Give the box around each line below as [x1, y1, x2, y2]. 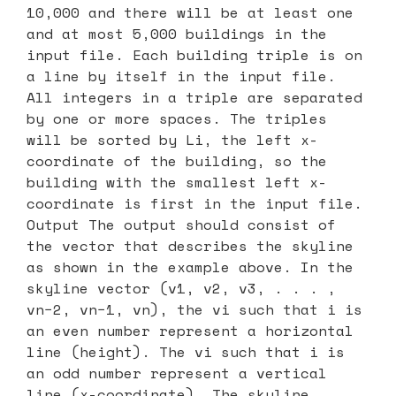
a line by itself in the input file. [27, 65, 336, 87]
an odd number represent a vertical [27, 362, 327, 384]
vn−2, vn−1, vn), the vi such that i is [27, 298, 362, 320]
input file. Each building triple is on [27, 43, 362, 65]
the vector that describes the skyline [27, 234, 354, 256]
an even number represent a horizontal [27, 319, 354, 341]
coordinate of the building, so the [27, 149, 327, 171]
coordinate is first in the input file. [27, 192, 362, 214]
